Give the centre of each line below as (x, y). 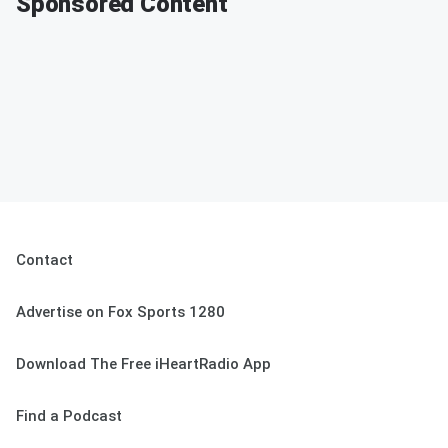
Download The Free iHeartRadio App (143, 364)
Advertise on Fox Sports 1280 (120, 312)
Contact (44, 260)
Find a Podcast (69, 416)
